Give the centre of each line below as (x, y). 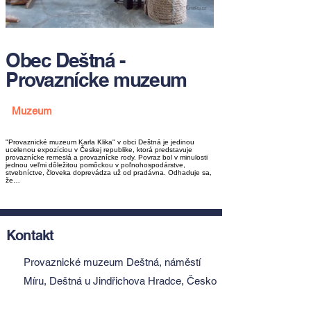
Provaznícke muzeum (96, 79)
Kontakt (30, 235)
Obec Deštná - (65, 60)
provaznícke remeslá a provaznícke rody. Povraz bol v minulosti (107, 157)
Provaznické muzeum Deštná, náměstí (112, 262)
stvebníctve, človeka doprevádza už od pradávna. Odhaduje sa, (109, 173)
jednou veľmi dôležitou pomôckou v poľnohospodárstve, (95, 165)
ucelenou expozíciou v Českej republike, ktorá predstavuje (99, 150)
